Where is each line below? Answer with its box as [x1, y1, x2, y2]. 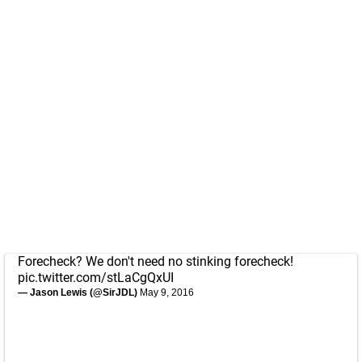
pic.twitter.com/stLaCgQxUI [18, 270, 174, 285]
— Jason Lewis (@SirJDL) [18, 287, 140, 298]
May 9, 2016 [140, 287, 194, 298]
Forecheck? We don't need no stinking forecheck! [18, 254, 293, 269]
